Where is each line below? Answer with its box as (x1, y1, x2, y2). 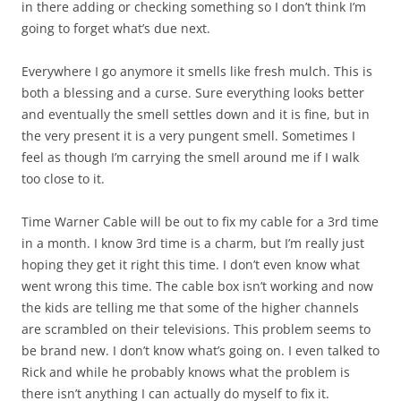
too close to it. (21, 170, 105, 187)
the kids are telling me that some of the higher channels (21, 299, 359, 316)
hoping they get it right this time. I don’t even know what (21, 256, 360, 273)
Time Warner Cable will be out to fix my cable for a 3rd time (21, 213, 379, 230)
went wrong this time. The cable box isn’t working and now (21, 277, 373, 294)
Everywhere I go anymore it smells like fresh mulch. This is (21, 63, 372, 80)
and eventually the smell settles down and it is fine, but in (21, 106, 370, 123)
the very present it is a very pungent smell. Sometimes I (21, 127, 355, 144)
